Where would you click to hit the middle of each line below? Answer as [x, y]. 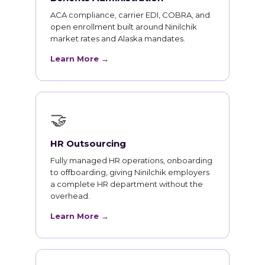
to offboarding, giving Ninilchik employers [130, 172]
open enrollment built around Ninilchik [124, 27]
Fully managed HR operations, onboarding [131, 161]
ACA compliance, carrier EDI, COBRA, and [130, 15]
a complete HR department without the [127, 184]
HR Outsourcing [88, 144]
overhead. [70, 196]
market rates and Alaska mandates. [118, 39]
